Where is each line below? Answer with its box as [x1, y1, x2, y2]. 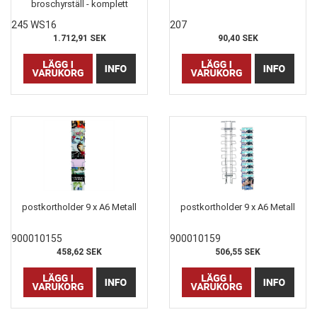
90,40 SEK [217, 33, 258, 43]
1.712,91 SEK [52, 33, 106, 43]
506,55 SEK [215, 246, 260, 257]
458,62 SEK [57, 246, 102, 257]
